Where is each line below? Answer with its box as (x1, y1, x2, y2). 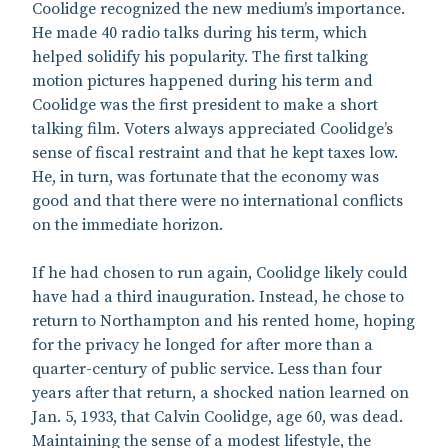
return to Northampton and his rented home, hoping (32, 310, 415, 331)
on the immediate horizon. (32, 214, 223, 235)
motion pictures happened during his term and (32, 70, 373, 91)
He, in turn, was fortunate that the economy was (32, 166, 379, 187)
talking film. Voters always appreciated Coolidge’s (32, 118, 393, 139)
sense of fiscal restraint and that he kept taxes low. (32, 142, 398, 163)
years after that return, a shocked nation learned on (32, 382, 409, 403)
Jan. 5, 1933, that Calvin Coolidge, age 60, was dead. (32, 406, 403, 427)
